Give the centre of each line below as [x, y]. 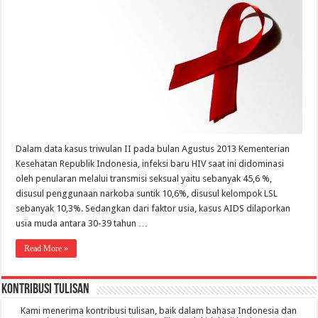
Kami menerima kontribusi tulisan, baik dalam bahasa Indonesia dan [159, 311]
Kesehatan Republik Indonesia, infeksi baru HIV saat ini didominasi [150, 164]
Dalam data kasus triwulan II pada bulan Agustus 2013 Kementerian [153, 149]
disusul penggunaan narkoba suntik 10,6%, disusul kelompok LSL [147, 194]
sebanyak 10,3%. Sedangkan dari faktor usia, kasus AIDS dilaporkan [153, 209]
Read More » [46, 249]
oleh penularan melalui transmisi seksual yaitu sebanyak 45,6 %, [144, 179]
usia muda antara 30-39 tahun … [82, 224]
